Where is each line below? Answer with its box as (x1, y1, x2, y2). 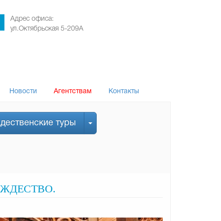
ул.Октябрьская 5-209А (10, 26, 83, 32)
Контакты (109, 88, 139, 95)
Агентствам (54, 88, 92, 95)
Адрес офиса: (10, 16, 54, 22)
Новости (9, 88, 37, 95)
